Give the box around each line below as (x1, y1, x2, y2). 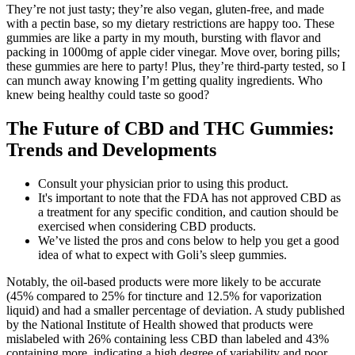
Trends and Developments (6, 139, 216, 160)
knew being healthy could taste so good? (6, 87, 209, 101)
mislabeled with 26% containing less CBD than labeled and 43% (6, 331, 329, 345)
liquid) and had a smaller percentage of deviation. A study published (6, 303, 345, 317)
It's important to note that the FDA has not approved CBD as (38, 190, 341, 204)
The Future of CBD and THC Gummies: (6, 117, 334, 139)
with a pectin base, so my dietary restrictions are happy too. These (6, 16, 334, 30)
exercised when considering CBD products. (38, 219, 256, 233)
